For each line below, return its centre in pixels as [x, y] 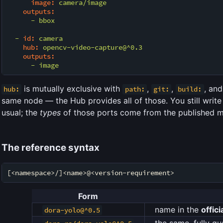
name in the [178, 209]
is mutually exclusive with [72, 89]
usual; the [21, 113]
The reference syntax [51, 148]
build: [190, 89]
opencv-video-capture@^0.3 [93, 48]
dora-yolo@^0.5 [72, 210]
